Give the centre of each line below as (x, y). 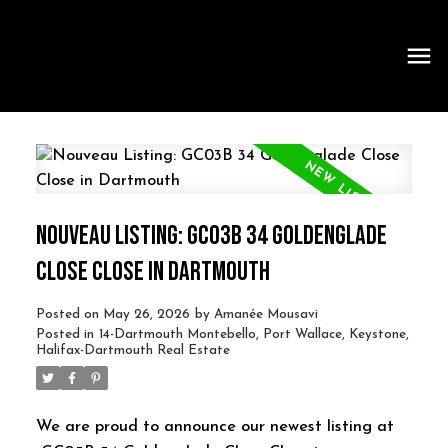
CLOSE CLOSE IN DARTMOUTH (154, 271)
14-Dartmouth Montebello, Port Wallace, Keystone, (253, 334)
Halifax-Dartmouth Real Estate (132, 350)
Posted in (64, 334)
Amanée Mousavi (265, 314)
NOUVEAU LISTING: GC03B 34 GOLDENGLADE (211, 235)
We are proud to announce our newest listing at (214, 426)
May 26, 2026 (146, 314)
